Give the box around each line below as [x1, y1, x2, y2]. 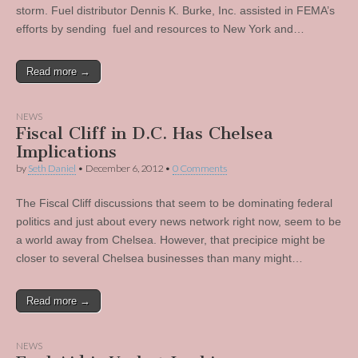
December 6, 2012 [86, 162, 163, 174]
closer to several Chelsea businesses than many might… [16, 252, 303, 265]
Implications [16, 141, 117, 161]
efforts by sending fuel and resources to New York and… [16, 22, 304, 35]
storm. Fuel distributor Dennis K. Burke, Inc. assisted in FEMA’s [16, 4, 335, 17]
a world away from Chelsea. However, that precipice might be [16, 233, 325, 246]
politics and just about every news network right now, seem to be [16, 215, 341, 228]
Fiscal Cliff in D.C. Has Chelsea [16, 123, 273, 143]
